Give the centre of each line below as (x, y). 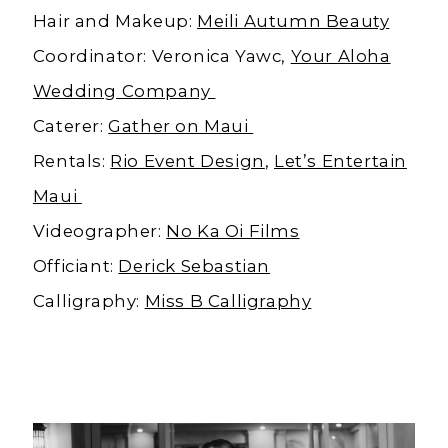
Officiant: (75, 266)
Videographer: (99, 231)
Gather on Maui (181, 126)
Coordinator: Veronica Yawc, (161, 56)
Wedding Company (124, 91)
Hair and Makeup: (115, 21)
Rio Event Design (187, 161)
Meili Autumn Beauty (293, 21)
